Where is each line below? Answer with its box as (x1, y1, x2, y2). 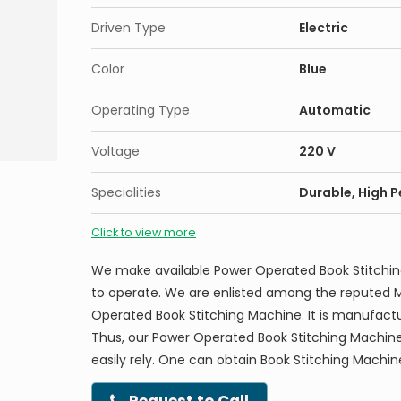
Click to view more (91, 225, 196, 240)
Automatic (299, 101, 371, 119)
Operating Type (91, 101, 190, 119)
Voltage (91, 142, 140, 160)
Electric (299, 19, 348, 37)
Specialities (91, 183, 161, 201)
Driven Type (91, 19, 166, 37)
